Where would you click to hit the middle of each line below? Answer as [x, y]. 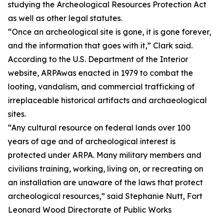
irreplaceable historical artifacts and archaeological [107, 100]
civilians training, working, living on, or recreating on [106, 169]
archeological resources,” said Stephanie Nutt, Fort [105, 196]
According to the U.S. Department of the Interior [98, 59]
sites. [17, 114]
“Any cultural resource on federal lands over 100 [99, 128]
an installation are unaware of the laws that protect [105, 182]
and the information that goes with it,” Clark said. [100, 45]
